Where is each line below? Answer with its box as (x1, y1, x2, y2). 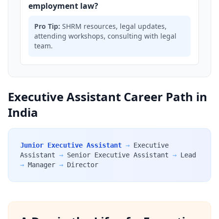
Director (67, 161, 98, 169)
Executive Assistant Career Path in (8, 88, 207, 105)
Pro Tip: (34, 22, 60, 31)
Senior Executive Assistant (67, 151, 169, 159)
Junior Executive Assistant (20, 141, 122, 149)
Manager (28, 161, 55, 169)
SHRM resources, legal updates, (60, 22, 167, 31)
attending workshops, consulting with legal (34, 31, 176, 41)
